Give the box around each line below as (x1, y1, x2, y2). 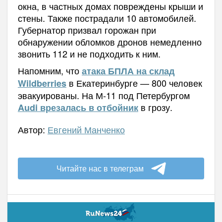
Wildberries (17, 77, 66, 90)
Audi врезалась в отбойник (17, 101, 138, 114)
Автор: (17, 123, 48, 136)
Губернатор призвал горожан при (17, 23, 156, 37)
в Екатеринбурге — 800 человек (66, 76, 202, 90)
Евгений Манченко (47, 123, 125, 136)
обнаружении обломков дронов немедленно (17, 35, 202, 49)
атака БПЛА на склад (81, 64, 174, 78)
